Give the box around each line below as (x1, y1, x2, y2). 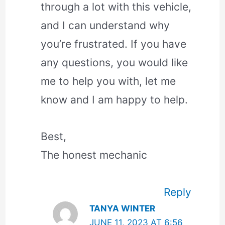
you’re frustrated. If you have (40, 37, 186, 50)
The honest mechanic (40, 149, 147, 162)
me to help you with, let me (40, 74, 176, 87)
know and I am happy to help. (40, 93, 188, 106)
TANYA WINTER (89, 203, 155, 214)
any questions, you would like (40, 56, 188, 69)
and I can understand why (40, 19, 170, 32)
